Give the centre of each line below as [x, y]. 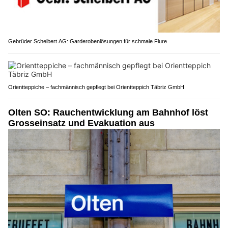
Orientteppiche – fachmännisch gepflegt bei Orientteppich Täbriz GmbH [96, 87]
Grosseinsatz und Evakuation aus [81, 123]
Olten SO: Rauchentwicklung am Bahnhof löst [108, 112]
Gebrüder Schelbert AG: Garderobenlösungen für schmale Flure [88, 41]
